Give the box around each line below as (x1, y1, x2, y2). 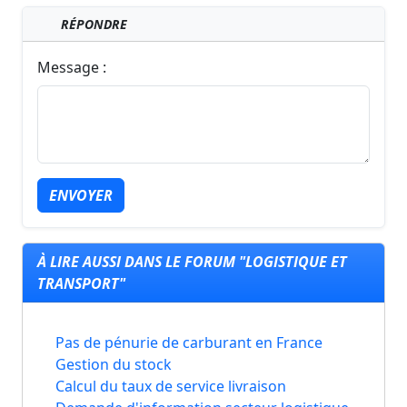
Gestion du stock (55, 353, 172, 374)
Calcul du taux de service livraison (55, 375, 286, 396)
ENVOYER (49, 184, 113, 205)
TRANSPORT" (37, 273, 125, 293)
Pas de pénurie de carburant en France (55, 332, 323, 352)
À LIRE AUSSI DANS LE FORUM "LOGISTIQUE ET (37, 251, 347, 272)
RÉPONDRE (56, 15, 127, 33)
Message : (37, 56, 106, 77)
